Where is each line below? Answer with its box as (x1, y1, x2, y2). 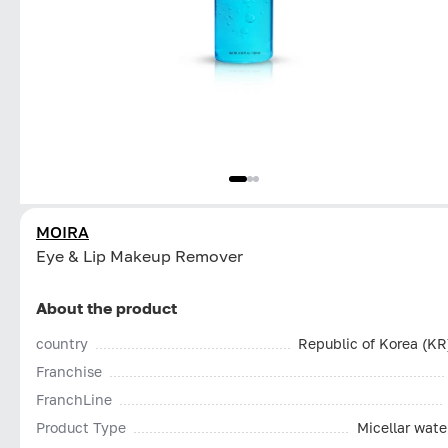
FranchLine (36, 390, 112, 408)
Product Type (36, 418, 126, 436)
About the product (36, 297, 177, 318)
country (36, 334, 88, 352)
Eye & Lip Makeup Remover (36, 245, 243, 266)
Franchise (36, 362, 102, 380)
